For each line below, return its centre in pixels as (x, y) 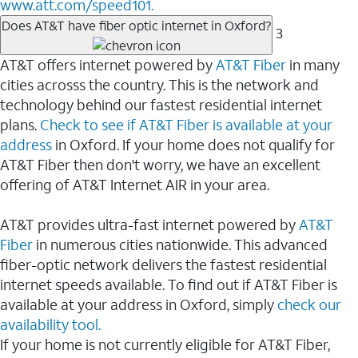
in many (313, 64)
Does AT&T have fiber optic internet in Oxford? (136, 26)
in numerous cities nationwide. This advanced (182, 244)
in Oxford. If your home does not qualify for (193, 144)
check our (308, 304)
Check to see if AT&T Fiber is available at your (186, 124)
